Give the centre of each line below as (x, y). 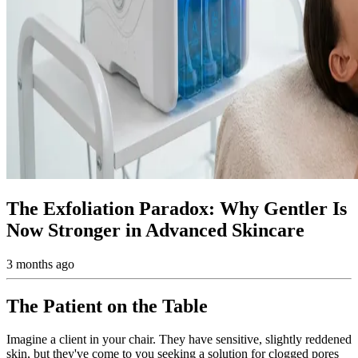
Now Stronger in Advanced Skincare (155, 230)
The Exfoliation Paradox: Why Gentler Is (177, 208)
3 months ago (40, 264)
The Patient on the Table (107, 306)
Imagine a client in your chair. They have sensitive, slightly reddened (179, 340)
